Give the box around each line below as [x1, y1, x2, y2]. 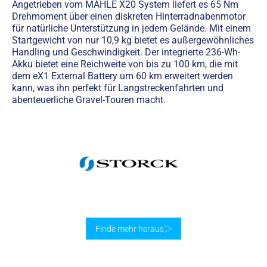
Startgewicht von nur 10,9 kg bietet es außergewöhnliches [12, 34, 254, 46]
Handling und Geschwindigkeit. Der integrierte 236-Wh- [12, 46, 240, 58]
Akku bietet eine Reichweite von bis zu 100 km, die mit [12, 58, 238, 70]
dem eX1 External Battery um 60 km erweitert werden [12, 70, 233, 82]
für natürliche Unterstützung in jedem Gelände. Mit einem [12, 22, 251, 34]
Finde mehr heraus [95, 223, 164, 234]
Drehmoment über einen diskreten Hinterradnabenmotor [12, 10, 246, 22]
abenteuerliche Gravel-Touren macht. [12, 94, 166, 105]
